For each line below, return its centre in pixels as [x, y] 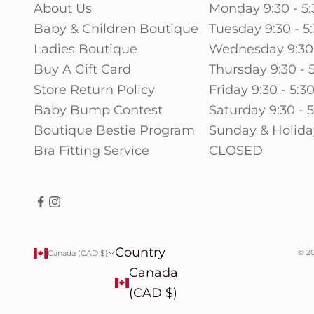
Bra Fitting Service [91, 150]
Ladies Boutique [86, 49]
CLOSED [235, 150]
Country [140, 252]
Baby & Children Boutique [116, 28]
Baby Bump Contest [98, 110]
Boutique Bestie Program [114, 130]
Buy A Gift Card [82, 69]
